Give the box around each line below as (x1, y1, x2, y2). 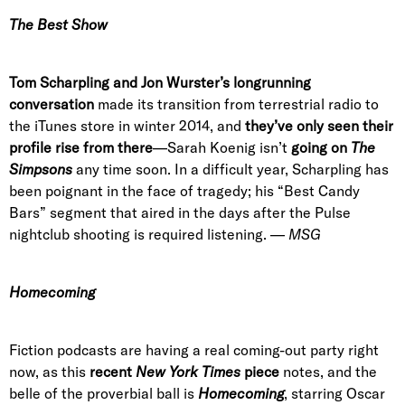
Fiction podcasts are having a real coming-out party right (9, 341, 379, 359)
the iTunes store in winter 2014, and (9, 117, 245, 135)
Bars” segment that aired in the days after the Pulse (9, 203, 351, 221)
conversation (9, 95, 94, 113)
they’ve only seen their (245, 117, 393, 135)
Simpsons (9, 160, 72, 178)
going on (291, 138, 351, 156)
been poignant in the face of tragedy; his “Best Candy (9, 182, 360, 200)
